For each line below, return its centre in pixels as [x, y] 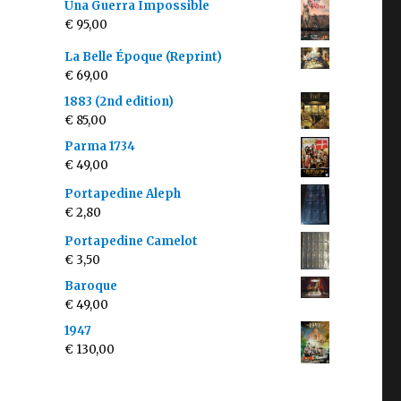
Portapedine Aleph [122, 194]
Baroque [90, 286]
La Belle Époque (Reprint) [143, 56]
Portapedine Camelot [131, 241]
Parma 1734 [99, 146]
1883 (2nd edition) [119, 101]
